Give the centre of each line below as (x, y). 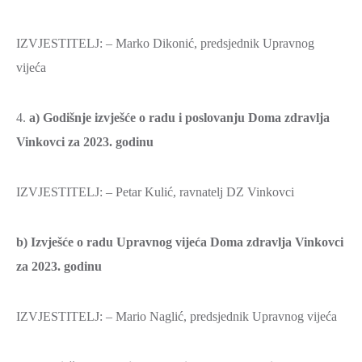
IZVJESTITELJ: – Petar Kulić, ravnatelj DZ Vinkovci (155, 192)
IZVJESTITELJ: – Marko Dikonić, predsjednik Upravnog (165, 43)
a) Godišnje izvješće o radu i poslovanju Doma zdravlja (179, 118)
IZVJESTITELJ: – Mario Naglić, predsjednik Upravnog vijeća (177, 316)
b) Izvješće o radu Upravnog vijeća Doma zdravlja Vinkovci (180, 242)
